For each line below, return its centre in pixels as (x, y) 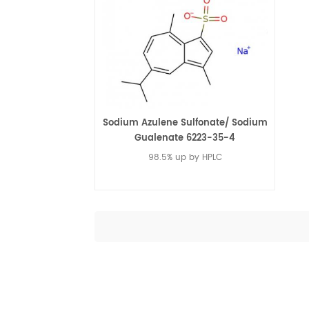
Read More (185, 243)
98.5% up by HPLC (185, 157)
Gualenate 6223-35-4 (185, 138)
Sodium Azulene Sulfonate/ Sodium (185, 123)
